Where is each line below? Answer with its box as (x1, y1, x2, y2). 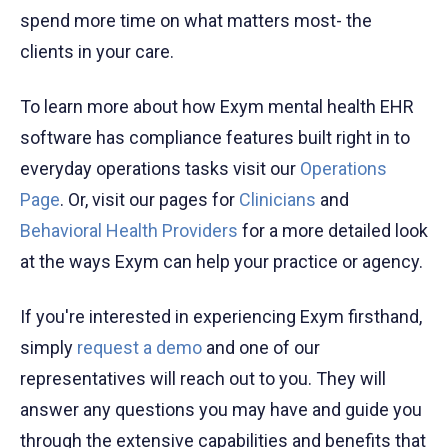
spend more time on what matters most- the (20, 10, 372, 32)
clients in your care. (20, 41, 174, 63)
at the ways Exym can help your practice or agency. (20, 251, 423, 273)
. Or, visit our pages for (60, 189, 239, 211)
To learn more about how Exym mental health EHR (20, 96, 414, 118)
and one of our (202, 337, 320, 359)
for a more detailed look (238, 220, 428, 242)
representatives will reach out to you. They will (20, 368, 386, 390)
